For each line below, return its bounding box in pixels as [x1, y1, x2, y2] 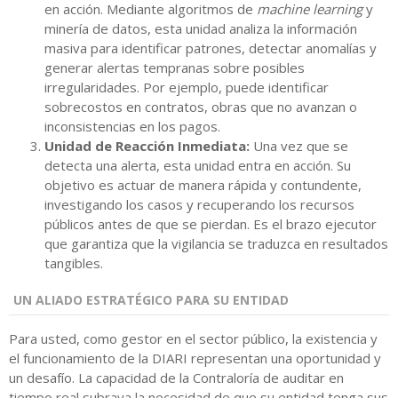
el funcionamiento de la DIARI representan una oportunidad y [9, 349, 381, 368]
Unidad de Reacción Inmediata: [44, 137, 250, 155]
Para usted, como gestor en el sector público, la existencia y [9, 330, 378, 348]
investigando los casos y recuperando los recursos [44, 195, 354, 214]
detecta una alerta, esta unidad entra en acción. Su [44, 156, 351, 175]
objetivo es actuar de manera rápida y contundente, [44, 176, 362, 195]
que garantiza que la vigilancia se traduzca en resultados [44, 235, 388, 253]
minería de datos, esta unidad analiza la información [44, 20, 357, 38]
